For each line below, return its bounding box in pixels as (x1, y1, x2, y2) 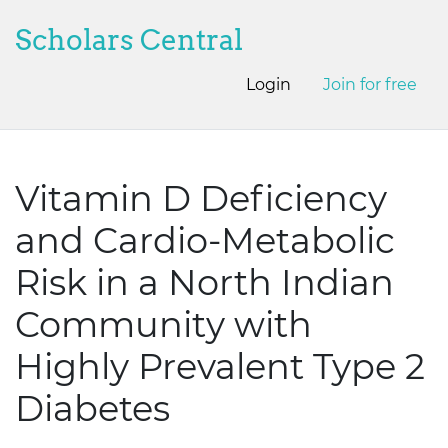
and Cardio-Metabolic (15, 219, 395, 262)
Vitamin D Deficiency (15, 177, 387, 220)
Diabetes (15, 387, 170, 430)
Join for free (323, 75, 417, 94)
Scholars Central (15, 23, 243, 57)
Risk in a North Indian (15, 261, 394, 304)
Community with (15, 303, 312, 346)
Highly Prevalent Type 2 (15, 345, 425, 388)
